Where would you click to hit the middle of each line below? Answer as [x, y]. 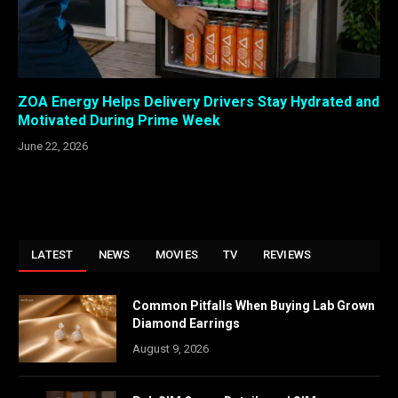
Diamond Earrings [186, 324]
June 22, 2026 [53, 147]
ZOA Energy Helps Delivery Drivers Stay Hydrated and [199, 102]
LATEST [52, 255]
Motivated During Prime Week [119, 121]
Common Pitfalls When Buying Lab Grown [254, 306]
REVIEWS [287, 255]
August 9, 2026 [171, 349]
